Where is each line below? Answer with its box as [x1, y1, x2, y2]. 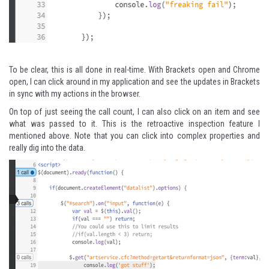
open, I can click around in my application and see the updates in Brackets [9, 77, 260, 86]
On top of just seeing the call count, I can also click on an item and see [9, 107, 260, 116]
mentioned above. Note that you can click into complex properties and [9, 131, 260, 141]
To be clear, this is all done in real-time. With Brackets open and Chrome [9, 65, 260, 74]
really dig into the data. [9, 143, 85, 153]
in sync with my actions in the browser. [9, 89, 141, 98]
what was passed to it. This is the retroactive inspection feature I [9, 119, 260, 128]
